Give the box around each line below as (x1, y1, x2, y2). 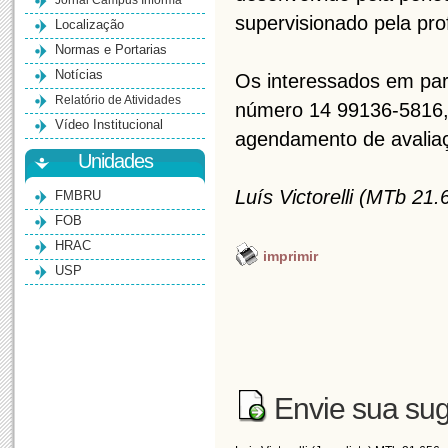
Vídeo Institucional (55, 117, 163, 132)
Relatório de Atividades (55, 93, 181, 107)
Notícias (55, 67, 103, 82)
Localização (55, 17, 124, 32)
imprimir (259, 249, 318, 264)
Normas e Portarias (55, 42, 167, 57)
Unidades (77, 150, 153, 172)
